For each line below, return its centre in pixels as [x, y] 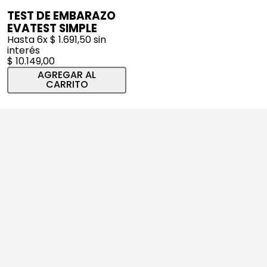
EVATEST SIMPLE [52, 29]
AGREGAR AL [67, 75]
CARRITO [67, 85]
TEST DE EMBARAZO [61, 16]
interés [24, 51]
